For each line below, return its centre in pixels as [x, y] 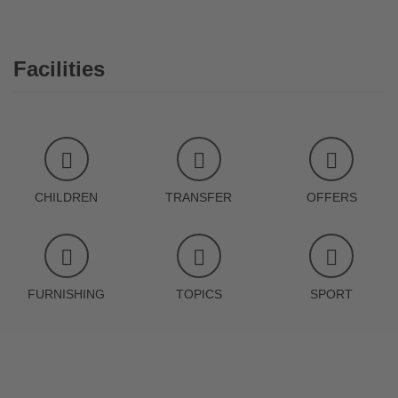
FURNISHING [67, 294]
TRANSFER [199, 197]
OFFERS [331, 197]
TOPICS [199, 294]
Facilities [59, 68]
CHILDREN [67, 197]
